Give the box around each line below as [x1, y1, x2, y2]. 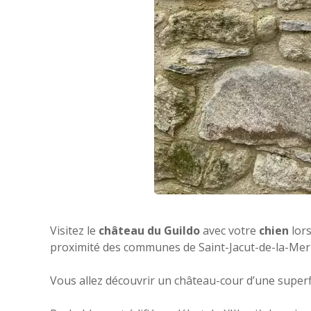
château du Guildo [99, 223, 200, 238]
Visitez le [50, 223, 99, 238]
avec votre [200, 223, 259, 238]
